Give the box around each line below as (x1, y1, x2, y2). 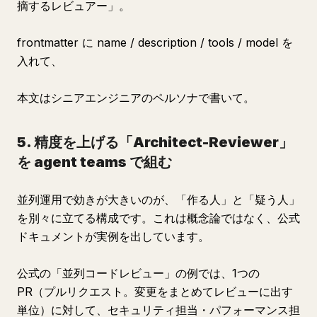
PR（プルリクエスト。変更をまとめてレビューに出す (17, 284, 293, 299)
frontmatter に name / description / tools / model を (17, 35, 293, 50)
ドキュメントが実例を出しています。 (17, 229, 209, 243)
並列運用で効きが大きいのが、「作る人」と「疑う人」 (17, 192, 300, 207)
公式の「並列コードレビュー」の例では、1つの (17, 266, 260, 280)
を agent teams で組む (17, 154, 172, 171)
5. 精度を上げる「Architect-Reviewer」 (17, 134, 293, 151)
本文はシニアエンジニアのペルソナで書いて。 (17, 91, 255, 105)
